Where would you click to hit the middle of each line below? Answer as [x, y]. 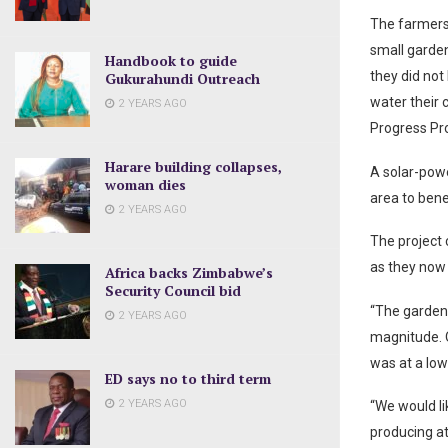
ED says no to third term [188, 378]
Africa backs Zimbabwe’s [189, 272]
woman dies [145, 184]
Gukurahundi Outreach [182, 78]
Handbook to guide [171, 60]
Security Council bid [173, 290]
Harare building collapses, [193, 166]
